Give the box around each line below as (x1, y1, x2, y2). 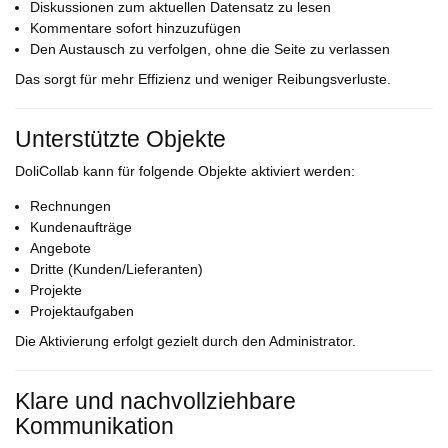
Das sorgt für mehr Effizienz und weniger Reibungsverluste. (15, 71, 391, 88)
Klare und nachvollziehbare (15, 388, 296, 415)
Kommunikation (15, 413, 174, 440)
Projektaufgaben (30, 303, 134, 320)
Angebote (30, 240, 91, 257)
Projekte (30, 282, 82, 299)
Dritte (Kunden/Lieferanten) (30, 261, 203, 278)
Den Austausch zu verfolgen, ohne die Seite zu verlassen (30, 41, 390, 58)
